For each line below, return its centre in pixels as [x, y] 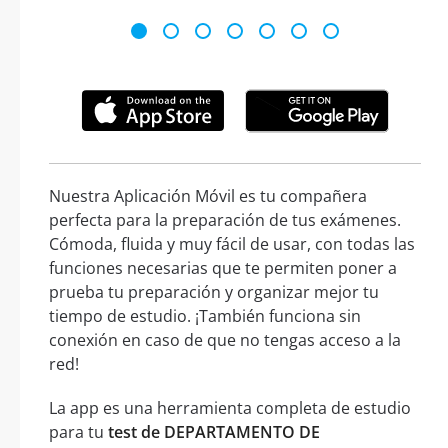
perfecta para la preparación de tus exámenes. [225, 220]
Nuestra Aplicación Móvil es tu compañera [208, 196]
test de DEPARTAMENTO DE [214, 432]
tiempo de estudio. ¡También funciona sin [205, 316]
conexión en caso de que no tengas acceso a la [225, 340]
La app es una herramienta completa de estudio [230, 408]
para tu [78, 432]
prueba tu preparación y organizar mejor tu [214, 292]
